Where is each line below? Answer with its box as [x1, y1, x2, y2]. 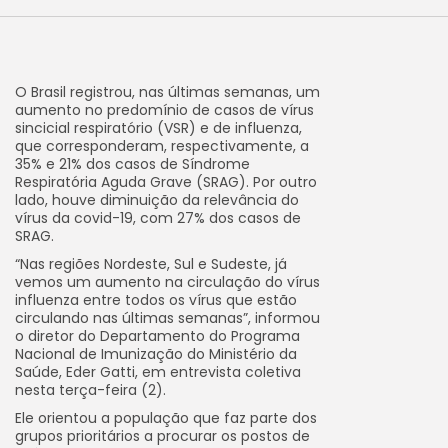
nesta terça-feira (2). [15, 380, 166, 400]
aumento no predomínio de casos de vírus [15, 100, 314, 120]
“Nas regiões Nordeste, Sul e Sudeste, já [15, 254, 287, 274]
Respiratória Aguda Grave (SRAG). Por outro [15, 172, 317, 192]
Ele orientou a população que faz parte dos [15, 408, 317, 428]
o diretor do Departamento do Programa [15, 326, 300, 346]
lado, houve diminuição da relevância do [15, 190, 299, 210]
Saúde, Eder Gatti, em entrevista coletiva [15, 362, 301, 382]
